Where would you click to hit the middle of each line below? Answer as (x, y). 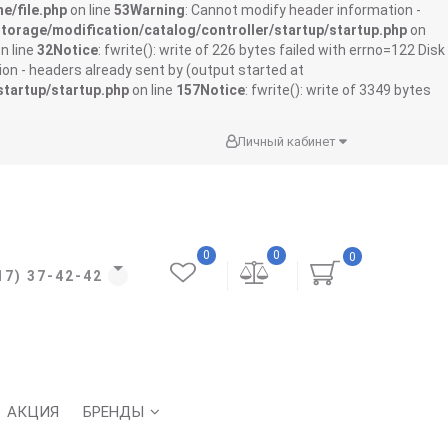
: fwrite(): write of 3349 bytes (338, 90)
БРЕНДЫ (113, 412)
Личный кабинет (288, 141)
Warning (157, 10)
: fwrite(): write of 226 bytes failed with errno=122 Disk (271, 50)
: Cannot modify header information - (303, 10)
